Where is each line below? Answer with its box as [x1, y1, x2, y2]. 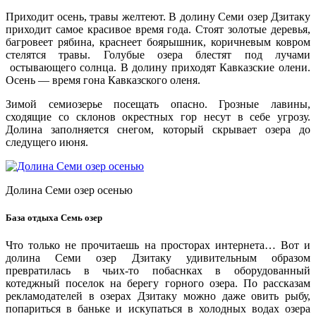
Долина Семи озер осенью [6, 183, 133, 196]
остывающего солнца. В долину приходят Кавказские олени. [6, 61, 310, 73]
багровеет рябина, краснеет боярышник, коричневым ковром [6, 35, 310, 48]
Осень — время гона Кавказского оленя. [6, 73, 200, 86]
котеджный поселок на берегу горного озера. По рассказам [6, 277, 310, 290]
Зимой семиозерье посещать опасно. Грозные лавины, [6, 97, 310, 110]
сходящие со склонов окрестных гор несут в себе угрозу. [6, 110, 310, 123]
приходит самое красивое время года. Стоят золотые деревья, [6, 23, 310, 35]
